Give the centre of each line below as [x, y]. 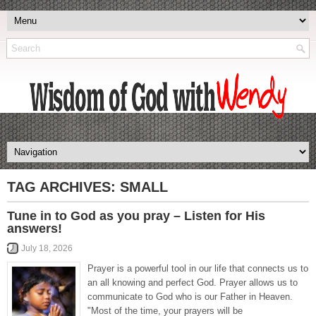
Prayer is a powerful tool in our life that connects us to [198, 268]
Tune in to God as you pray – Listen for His [136, 216]
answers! [35, 229]
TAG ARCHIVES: [63, 187]
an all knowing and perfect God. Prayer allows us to [193, 282]
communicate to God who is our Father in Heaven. [190, 297]
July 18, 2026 [47, 248]
